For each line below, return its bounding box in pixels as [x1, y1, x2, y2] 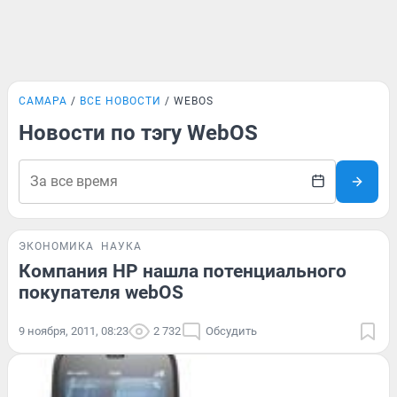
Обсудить [206, 324, 257, 338]
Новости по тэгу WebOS [19, 121, 258, 145]
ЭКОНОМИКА [19, 240, 94, 253]
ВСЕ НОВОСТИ [80, 95, 161, 107]
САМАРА [19, 95, 67, 107]
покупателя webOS [19, 282, 183, 303]
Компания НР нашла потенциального [19, 261, 346, 282]
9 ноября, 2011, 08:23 [19, 324, 128, 338]
